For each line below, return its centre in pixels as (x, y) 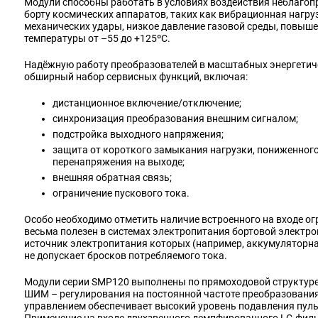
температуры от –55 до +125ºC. (97, 38)
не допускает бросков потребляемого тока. (126, 256)
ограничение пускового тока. (121, 193)
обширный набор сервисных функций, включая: (136, 77)
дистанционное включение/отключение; (147, 103)
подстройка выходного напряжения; (138, 134)
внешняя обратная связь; (112, 177)
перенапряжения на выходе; (119, 162)
